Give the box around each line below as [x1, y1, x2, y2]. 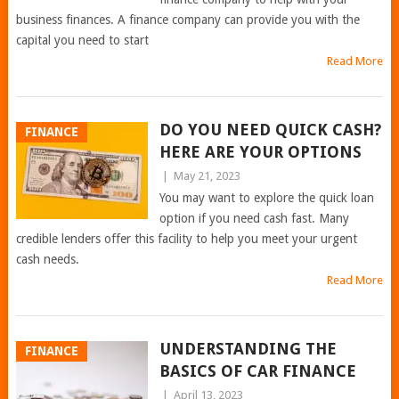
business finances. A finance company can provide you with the [15, 12, 360, 27]
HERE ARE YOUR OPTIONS [159, 142, 362, 161]
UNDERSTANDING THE [159, 339, 337, 358]
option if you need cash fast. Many [159, 211, 349, 225]
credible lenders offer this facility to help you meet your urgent [15, 232, 357, 246]
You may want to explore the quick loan [159, 191, 374, 205]
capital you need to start [15, 33, 149, 47]
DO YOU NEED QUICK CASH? [159, 120, 381, 139]
